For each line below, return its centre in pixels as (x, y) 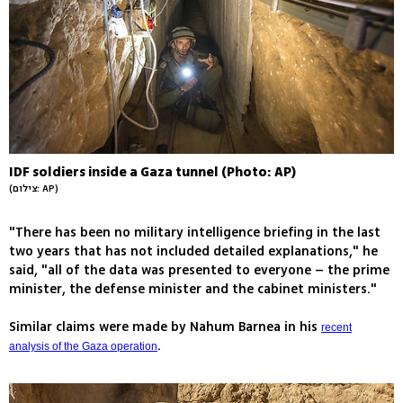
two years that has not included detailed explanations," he (193, 252)
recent (336, 328)
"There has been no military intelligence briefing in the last (195, 233)
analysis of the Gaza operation (83, 347)
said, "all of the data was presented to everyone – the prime (199, 271)
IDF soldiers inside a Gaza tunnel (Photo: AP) (152, 173)
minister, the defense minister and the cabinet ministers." (193, 290)
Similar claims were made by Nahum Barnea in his (165, 327)
